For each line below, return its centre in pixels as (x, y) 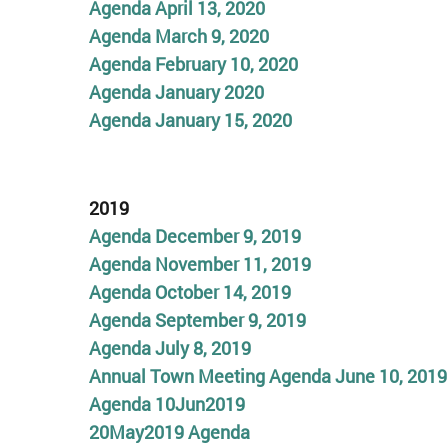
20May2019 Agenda (169, 431)
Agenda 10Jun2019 (166, 403)
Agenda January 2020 (176, 92)
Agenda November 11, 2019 (199, 263)
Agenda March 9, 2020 (178, 36)
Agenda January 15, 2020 (190, 120)
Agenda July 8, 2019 (169, 347)
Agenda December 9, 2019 (194, 235)
